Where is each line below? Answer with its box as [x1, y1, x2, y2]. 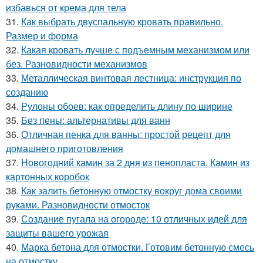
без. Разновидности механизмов [6, 57, 147, 70]
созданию [6, 85, 48, 99]
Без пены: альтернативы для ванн [21, 113, 170, 127]
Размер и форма [6, 29, 78, 42]
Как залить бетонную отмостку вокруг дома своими [21, 184, 242, 197]
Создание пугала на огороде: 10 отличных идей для [21, 212, 247, 225]
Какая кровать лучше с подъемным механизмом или [21, 43, 249, 56]
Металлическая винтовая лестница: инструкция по [21, 71, 241, 85]
